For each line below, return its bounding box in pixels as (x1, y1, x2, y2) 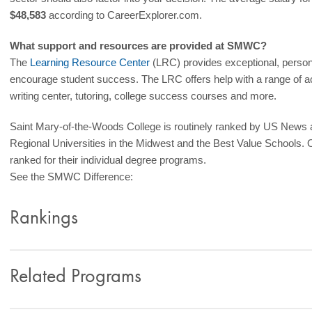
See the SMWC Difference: (10, 171, 134, 182)
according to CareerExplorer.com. (46, 9, 203, 21)
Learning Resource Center (30, 56, 150, 68)
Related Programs (10, 263, 142, 288)
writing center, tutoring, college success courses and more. (10, 90, 277, 102)
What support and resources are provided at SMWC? (10, 40, 267, 52)
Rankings (10, 205, 79, 229)
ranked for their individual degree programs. (10, 154, 207, 166)
